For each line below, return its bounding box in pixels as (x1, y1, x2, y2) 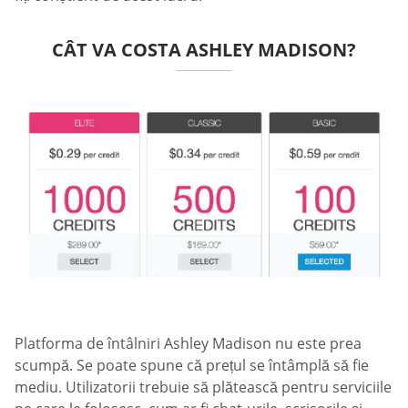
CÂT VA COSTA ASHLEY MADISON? (52, 36, 356, 62)
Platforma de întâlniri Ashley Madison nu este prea (15, 333, 362, 354)
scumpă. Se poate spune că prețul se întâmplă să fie (15, 355, 369, 376)
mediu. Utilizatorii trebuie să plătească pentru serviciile (15, 377, 392, 398)
